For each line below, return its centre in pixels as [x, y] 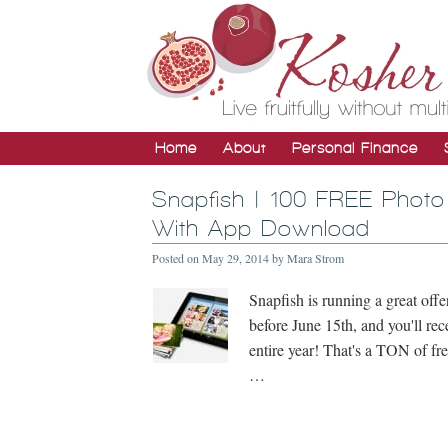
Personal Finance [355, 148]
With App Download [261, 228]
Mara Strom [315, 258]
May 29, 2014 [235, 258]
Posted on [177, 258]
